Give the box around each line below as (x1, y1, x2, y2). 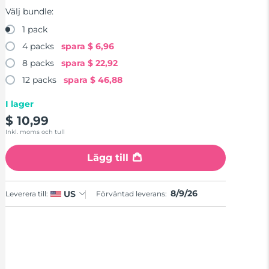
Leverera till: (5, 189, 49, 198)
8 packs (22, 58, 55, 69)
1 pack (22, 24, 48, 35)
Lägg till (87, 152, 129, 164)
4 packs (22, 41, 55, 52)
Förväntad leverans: (96, 189, 169, 199)
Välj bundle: (5, 6, 54, 17)
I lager (5, 98, 34, 110)
